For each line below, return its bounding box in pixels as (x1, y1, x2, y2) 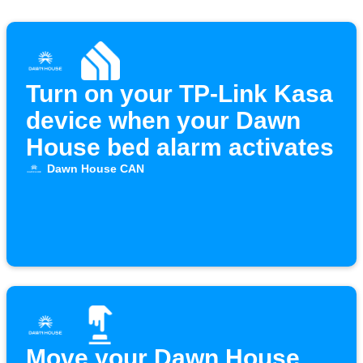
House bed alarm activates (26, 134, 334, 161)
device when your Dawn (26, 107, 301, 135)
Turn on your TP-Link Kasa (26, 80, 333, 108)
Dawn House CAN (46, 162, 144, 176)
